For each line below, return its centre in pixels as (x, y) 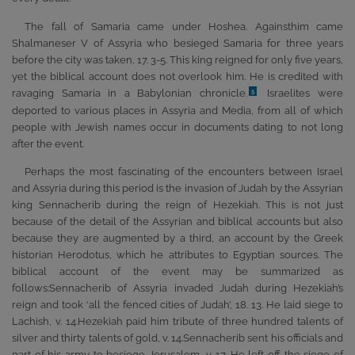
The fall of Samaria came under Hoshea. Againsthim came (184, 26)
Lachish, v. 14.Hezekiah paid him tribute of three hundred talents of (177, 321)
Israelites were (302, 93)
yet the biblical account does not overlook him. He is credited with (177, 76)
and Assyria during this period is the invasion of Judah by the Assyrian (177, 188)
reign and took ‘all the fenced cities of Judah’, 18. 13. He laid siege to (177, 304)
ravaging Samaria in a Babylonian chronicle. (130, 93)
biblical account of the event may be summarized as (177, 271)
